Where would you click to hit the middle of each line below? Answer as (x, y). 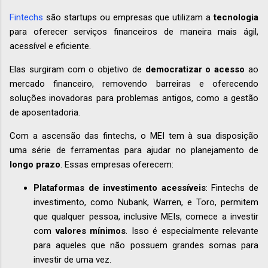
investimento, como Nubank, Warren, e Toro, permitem (146, 202)
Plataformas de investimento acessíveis (120, 188)
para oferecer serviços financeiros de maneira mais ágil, (134, 32)
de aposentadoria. (45, 113)
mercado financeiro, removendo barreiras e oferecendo (134, 84)
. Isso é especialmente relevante (192, 231)
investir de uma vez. (72, 260)
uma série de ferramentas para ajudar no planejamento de (134, 150)
